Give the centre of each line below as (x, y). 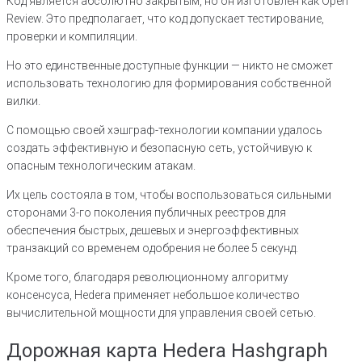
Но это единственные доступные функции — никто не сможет (170, 65)
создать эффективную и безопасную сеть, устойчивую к (159, 147)
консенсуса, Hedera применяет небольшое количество (153, 295)
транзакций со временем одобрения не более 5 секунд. (152, 248)
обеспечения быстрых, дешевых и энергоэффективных (153, 230)
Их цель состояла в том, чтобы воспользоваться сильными (169, 194)
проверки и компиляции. (72, 36)
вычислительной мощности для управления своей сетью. (161, 312)
